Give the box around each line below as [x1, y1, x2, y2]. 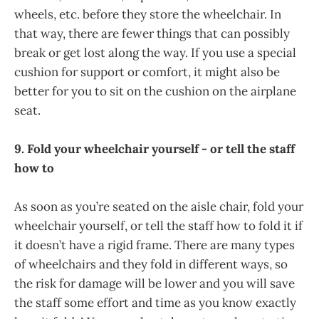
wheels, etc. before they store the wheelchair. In [14, 6, 281, 22]
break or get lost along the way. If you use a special [14, 44, 296, 61]
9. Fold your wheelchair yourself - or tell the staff [14, 140, 295, 157]
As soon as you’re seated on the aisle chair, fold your [14, 198, 303, 214]
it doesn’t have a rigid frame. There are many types [14, 236, 295, 253]
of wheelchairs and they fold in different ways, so [14, 256, 288, 272]
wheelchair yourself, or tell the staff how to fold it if [14, 217, 303, 234]
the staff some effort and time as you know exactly [14, 294, 296, 310]
